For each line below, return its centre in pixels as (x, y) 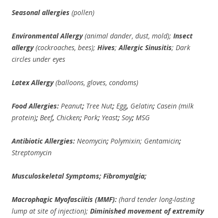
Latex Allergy (33, 82)
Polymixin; (126, 141)
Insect (183, 36)
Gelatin (142, 106)
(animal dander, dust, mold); (128, 36)
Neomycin (92, 141)
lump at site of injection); (51, 211)
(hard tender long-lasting (156, 199)
